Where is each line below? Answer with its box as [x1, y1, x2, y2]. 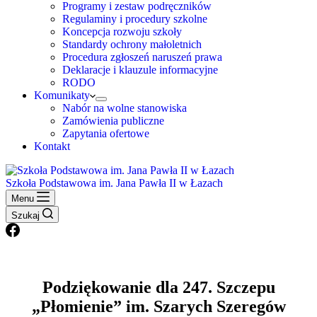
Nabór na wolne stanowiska [62, 102, 187, 114]
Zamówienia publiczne [62, 115, 164, 127]
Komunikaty [34, 89, 90, 101]
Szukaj [11, 210, 40, 221]
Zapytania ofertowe [62, 127, 149, 139]
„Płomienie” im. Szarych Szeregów [31, 296, 286, 316]
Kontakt [34, 140, 70, 152]
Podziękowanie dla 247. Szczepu [42, 277, 275, 296]
